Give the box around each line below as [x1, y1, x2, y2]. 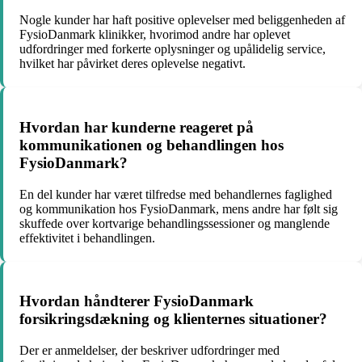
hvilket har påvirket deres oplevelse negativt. [19, 57, 246, 71]
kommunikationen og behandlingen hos [19, 136, 284, 154]
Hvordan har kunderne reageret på [19, 118, 254, 136]
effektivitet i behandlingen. [19, 230, 155, 245]
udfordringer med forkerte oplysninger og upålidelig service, [19, 42, 326, 57]
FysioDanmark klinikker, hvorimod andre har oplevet [19, 27, 290, 42]
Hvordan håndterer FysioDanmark [19, 293, 254, 310]
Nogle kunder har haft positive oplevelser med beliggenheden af [19, 13, 345, 27]
